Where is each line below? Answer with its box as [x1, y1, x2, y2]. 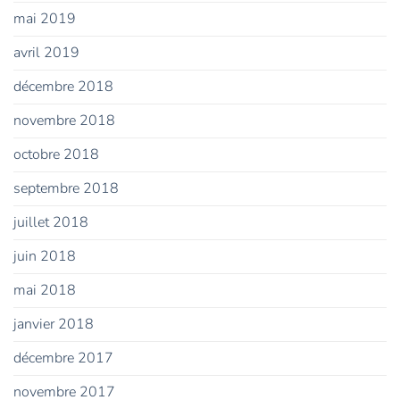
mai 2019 [13, 9, 76, 29]
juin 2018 [13, 246, 76, 267]
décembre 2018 [13, 77, 113, 97]
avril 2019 [13, 43, 79, 63]
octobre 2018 [13, 145, 99, 165]
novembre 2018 [13, 111, 115, 131]
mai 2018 [13, 280, 76, 301]
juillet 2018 [13, 212, 88, 233]
